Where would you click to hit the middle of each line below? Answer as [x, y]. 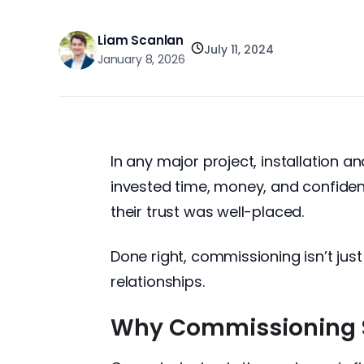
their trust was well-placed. [208, 211]
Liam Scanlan [141, 40]
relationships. [158, 281]
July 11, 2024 [239, 50]
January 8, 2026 [141, 59]
